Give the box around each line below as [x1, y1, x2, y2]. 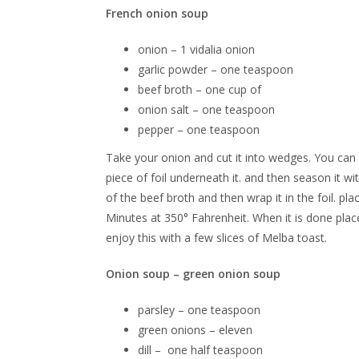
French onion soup [106, 6, 208, 21]
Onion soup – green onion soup [106, 266, 280, 281]
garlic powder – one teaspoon [138, 62, 293, 77]
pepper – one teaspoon [138, 122, 260, 137]
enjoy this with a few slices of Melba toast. [106, 230, 327, 245]
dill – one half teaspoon [138, 342, 263, 357]
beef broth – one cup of [138, 82, 261, 97]
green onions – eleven [138, 322, 252, 337]
